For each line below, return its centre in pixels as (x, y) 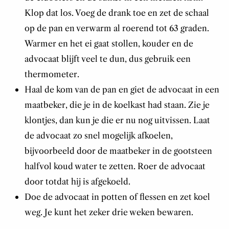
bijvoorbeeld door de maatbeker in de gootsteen (118, 151)
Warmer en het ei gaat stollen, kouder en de (109, 44)
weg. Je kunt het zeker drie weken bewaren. (109, 212)
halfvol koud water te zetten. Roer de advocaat (115, 166)
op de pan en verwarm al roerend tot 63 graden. (117, 28)
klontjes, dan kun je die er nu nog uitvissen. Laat (117, 120)
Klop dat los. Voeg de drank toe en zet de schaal (117, 13)
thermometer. (52, 74)
